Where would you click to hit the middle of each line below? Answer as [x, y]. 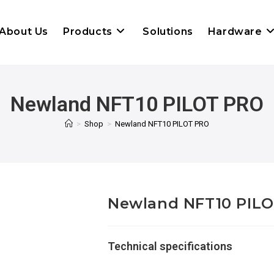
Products [87, 31]
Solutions [168, 31]
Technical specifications [170, 246]
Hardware [235, 31]
